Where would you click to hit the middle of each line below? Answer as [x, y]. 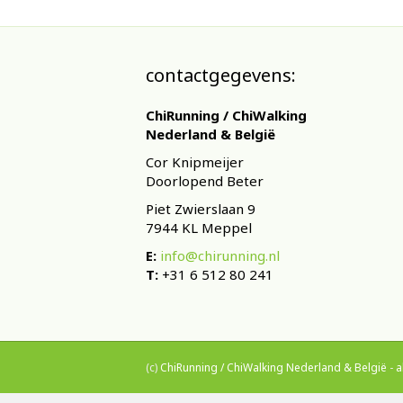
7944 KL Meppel [199, 227]
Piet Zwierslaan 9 [201, 208]
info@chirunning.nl [220, 255]
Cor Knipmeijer [195, 161]
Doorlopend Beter [205, 180]
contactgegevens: [221, 75]
